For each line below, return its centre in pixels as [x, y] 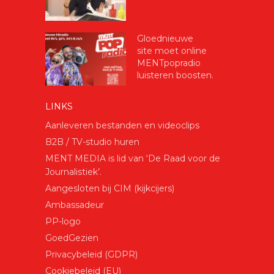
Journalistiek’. [73, 172]
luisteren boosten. [175, 75]
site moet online [172, 50]
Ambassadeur [75, 205]
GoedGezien [72, 238]
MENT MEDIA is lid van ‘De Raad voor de [133, 159]
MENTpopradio [169, 63]
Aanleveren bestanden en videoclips [122, 126]
